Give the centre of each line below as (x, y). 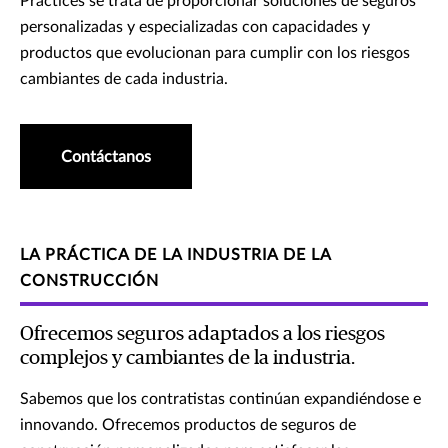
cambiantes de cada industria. (126, 79)
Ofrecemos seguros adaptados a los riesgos (202, 334)
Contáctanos (106, 157)
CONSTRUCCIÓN (89, 281)
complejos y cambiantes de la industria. (187, 358)
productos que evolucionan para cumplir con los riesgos (215, 53)
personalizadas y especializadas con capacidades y (195, 27)
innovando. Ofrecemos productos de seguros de (188, 425)
